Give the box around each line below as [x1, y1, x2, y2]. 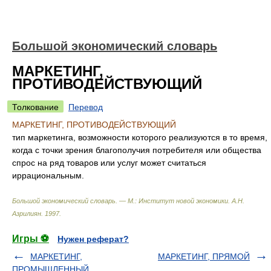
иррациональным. [12, 171, 84, 180]
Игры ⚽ [12, 233, 49, 244]
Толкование [12, 102, 59, 112]
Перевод [68, 102, 103, 112]
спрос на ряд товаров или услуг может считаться [12, 158, 206, 168]
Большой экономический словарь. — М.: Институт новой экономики [12, 197, 228, 204]
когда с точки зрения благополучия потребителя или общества [12, 145, 261, 155]
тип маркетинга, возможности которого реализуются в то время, [12, 132, 267, 142]
